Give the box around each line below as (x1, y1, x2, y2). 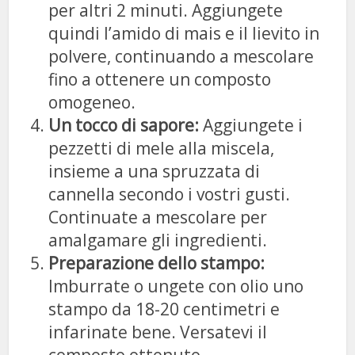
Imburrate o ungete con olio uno (48, 274, 304, 297)
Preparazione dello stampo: (48, 251, 265, 274)
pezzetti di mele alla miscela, (48, 136, 275, 159)
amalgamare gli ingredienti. (48, 228, 268, 251)
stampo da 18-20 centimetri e (48, 297, 281, 320)
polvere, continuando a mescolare (48, 44, 315, 67)
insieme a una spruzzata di (48, 159, 261, 182)
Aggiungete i (199, 113, 303, 136)
